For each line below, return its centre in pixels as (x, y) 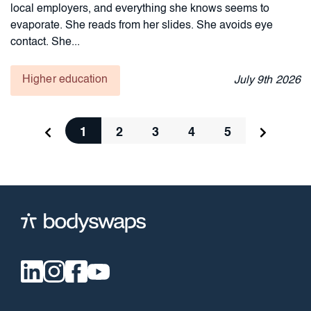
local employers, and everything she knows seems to (140, 9)
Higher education (65, 79)
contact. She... (45, 42)
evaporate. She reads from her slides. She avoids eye (142, 25)
